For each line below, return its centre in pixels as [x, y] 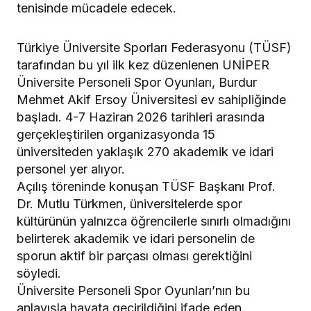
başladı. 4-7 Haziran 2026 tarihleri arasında [141, 117]
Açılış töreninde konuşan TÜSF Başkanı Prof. [146, 187]
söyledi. [39, 274]
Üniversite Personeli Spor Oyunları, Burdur [137, 83]
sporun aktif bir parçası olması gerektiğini [134, 256]
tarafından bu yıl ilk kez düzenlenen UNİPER [143, 65]
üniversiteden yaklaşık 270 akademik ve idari [145, 152]
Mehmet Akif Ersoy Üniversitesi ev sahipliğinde [151, 100]
